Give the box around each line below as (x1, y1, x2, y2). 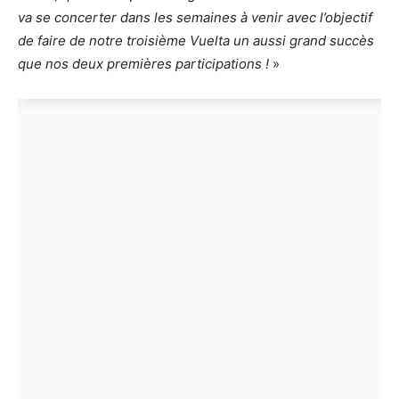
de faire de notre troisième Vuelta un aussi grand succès (18, 32, 374, 50)
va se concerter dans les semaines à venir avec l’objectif (18, 9, 372, 27)
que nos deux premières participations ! (18, 55, 269, 73)
